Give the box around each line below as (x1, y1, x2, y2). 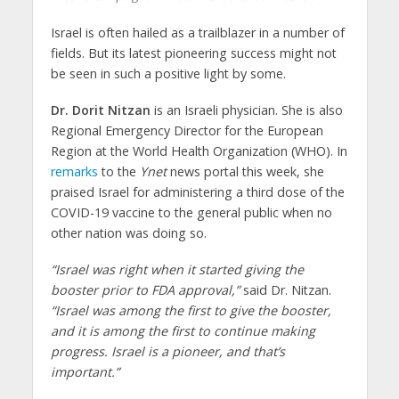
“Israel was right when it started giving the (50, 261, 304, 279)
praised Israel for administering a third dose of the (50, 183, 345, 201)
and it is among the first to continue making (50, 322, 315, 340)
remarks (50, 163, 98, 181)
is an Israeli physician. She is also (150, 102, 343, 119)
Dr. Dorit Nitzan (50, 102, 151, 119)
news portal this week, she (166, 163, 324, 181)
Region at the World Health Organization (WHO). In (50, 142, 347, 160)
